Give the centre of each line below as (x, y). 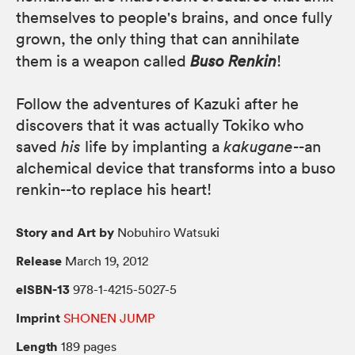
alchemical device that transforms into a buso (176, 168)
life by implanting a (152, 146)
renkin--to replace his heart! (114, 189)
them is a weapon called (103, 61)
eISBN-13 (43, 289)
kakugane (258, 146)
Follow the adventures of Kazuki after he (157, 103)
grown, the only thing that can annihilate (158, 38)
